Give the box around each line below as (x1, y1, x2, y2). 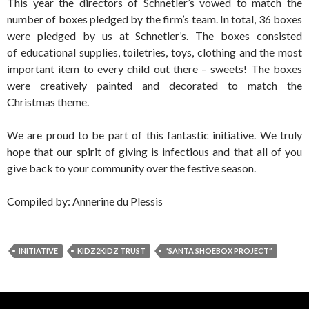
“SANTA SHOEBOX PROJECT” (165, 246, 272, 256)
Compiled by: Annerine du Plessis (7, 195, 163, 208)
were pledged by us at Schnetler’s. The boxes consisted (7, 29, 302, 43)
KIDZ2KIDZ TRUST (77, 246, 146, 256)
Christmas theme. (7, 95, 89, 109)
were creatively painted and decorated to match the (7, 79, 302, 92)
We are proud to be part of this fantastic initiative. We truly (7, 128, 302, 142)
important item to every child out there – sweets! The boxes (7, 62, 302, 76)
